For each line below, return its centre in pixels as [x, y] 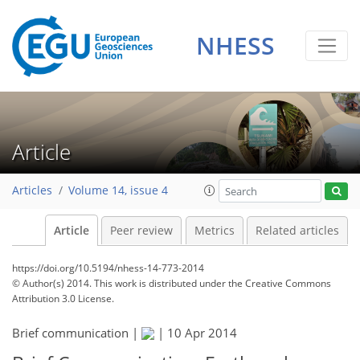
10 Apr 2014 [202, 333]
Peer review [141, 231]
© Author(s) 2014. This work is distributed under [120, 283]
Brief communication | [77, 333]
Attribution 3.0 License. [63, 299]
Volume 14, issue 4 [118, 191]
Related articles [297, 231]
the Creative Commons [280, 283]
